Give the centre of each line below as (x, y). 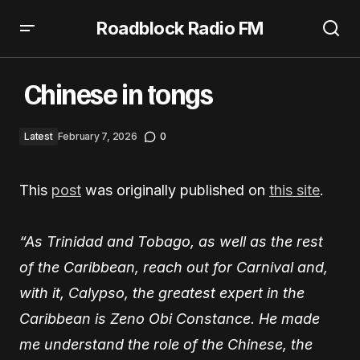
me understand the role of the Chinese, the (166, 344)
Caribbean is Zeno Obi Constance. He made (170, 319)
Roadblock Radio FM (180, 28)
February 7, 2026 (97, 136)
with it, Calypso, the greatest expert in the (162, 293)
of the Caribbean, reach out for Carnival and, (174, 267)
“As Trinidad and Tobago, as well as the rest (171, 241)
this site (295, 190)
